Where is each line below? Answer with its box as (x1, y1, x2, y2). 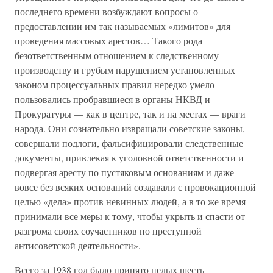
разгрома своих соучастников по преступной (15, 224, 202, 237)
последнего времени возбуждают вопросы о (15, 5, 198, 18)
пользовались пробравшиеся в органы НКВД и (15, 93, 210, 105)
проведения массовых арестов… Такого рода (15, 34, 202, 47)
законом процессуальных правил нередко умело (15, 78, 214, 91)
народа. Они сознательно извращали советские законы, (15, 122, 245, 135)
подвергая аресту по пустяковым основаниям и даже (15, 166, 234, 179)
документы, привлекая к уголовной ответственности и (15, 151, 244, 164)
